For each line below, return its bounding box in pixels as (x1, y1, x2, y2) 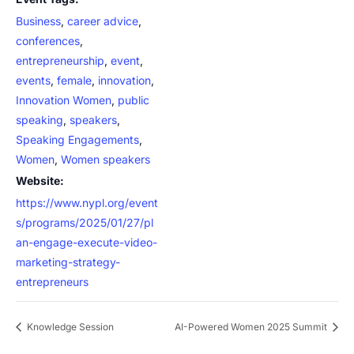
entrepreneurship (16, 54, 104, 67)
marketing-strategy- (16, 255, 120, 269)
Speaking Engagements (16, 133, 139, 146)
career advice (67, 14, 138, 28)
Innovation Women (16, 93, 111, 107)
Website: (16, 174, 64, 187)
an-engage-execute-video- (16, 235, 157, 249)
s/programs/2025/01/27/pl (16, 216, 153, 229)
